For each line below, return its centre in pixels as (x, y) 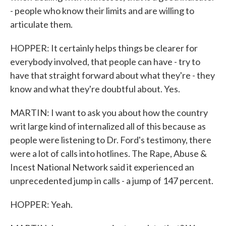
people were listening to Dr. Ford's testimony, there (111, 140)
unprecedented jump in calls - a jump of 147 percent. (112, 181)
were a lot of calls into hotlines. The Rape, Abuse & (108, 153)
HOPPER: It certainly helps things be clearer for (104, 48)
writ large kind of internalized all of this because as (108, 126)
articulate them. (41, 24)
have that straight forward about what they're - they (112, 75)
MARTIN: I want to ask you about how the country (109, 112)
